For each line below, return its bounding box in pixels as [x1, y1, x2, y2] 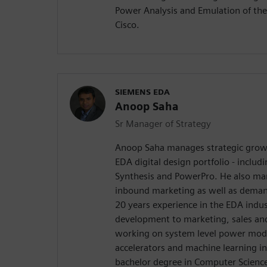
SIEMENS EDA [115, 87, 170, 97]
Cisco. [115, 19, 139, 31]
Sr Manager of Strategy [115, 118, 211, 130]
